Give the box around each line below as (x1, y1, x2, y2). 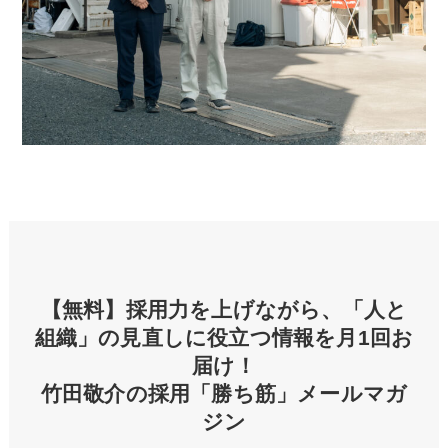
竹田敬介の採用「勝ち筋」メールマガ (40, 381, 408, 405)
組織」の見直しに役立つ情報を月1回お (34, 325, 414, 349)
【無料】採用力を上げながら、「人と (40, 297, 408, 321)
